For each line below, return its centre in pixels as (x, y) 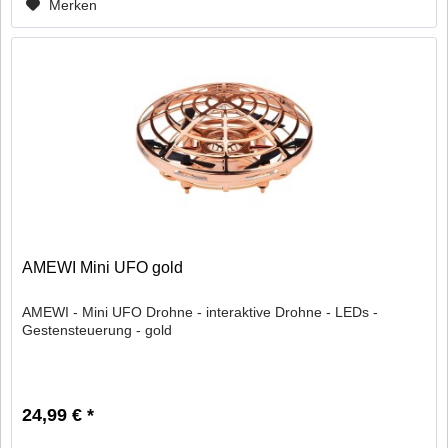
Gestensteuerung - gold (97, 329)
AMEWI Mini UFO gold (103, 267)
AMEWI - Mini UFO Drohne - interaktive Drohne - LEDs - (200, 311)
